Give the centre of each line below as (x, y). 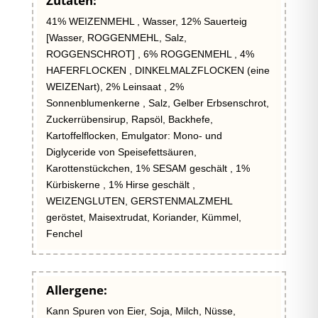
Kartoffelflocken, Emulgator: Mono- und (134, 135)
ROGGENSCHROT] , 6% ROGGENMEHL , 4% (150, 54)
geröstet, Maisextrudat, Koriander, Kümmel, (143, 217)
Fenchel (64, 233)
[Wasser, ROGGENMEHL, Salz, (116, 37)
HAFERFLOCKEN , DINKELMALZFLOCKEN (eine (158, 70)
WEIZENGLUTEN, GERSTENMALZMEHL (139, 201)
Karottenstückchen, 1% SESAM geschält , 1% (148, 168)
